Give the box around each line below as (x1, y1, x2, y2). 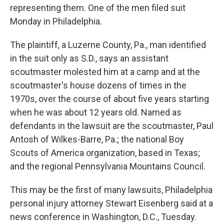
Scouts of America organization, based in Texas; (10, 147, 200, 158)
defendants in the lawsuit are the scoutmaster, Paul (10, 120, 213, 131)
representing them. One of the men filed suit (10, 2, 185, 13)
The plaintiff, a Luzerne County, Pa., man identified (10, 39, 206, 50)
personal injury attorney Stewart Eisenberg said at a (10, 198, 213, 209)
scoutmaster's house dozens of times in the (10, 80, 186, 91)
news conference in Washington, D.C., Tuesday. (10, 211, 196, 222)
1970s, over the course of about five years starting (10, 93, 209, 104)
